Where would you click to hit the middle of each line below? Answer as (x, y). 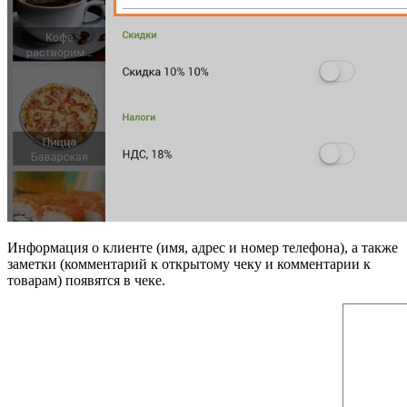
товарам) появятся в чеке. (86, 281)
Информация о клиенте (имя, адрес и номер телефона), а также (203, 248)
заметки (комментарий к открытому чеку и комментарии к (189, 264)
